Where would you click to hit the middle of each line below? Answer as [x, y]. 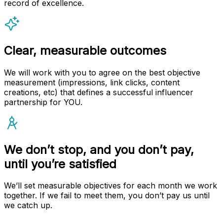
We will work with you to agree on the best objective [102, 72]
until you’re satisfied [60, 164]
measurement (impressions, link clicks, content [92, 82]
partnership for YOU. [43, 102]
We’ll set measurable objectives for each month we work [110, 186]
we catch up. [28, 205]
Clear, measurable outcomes [85, 50]
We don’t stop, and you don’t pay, [99, 149]
